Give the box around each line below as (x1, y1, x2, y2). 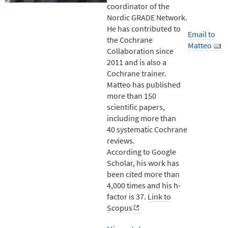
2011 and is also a (107, 56, 166, 67)
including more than (107, 112, 176, 123)
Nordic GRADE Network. (107, 12, 187, 22)
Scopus (107, 202, 132, 213)
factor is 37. (107, 191, 148, 202)
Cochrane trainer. (107, 68, 166, 78)
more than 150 (107, 90, 156, 101)
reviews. (107, 135, 136, 146)
